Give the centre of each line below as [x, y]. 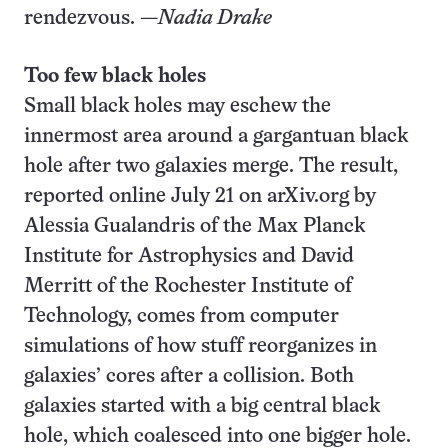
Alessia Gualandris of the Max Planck [194, 226]
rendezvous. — [91, 18]
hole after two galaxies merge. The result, [211, 166]
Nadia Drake [215, 18]
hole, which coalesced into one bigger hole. [217, 436]
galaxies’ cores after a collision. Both [189, 376]
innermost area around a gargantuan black [216, 136]
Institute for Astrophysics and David [189, 256]
